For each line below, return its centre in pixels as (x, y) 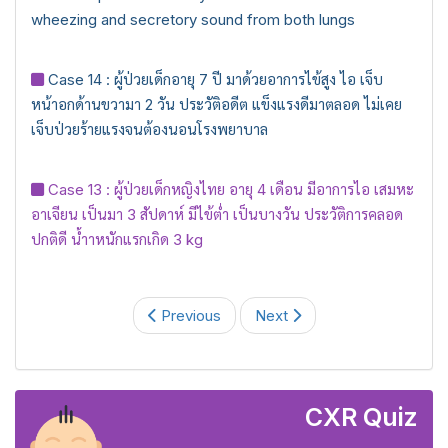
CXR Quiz (361, 417)
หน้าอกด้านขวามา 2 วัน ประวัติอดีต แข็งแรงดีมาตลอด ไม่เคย (216, 104)
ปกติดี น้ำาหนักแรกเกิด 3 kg (117, 239)
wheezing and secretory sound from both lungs (193, 19)
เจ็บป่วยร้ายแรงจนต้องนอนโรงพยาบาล (149, 129)
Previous (188, 315)
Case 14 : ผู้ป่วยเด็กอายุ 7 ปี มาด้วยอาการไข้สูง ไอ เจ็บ (215, 79)
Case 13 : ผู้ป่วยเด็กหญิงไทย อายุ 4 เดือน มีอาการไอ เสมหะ (231, 189)
